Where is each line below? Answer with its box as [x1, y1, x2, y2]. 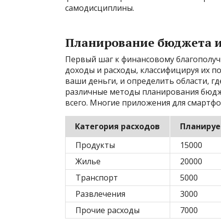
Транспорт [75, 172, 118, 183]
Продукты [75, 139, 115, 150]
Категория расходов [75, 120, 160, 132]
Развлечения [75, 188, 125, 199]
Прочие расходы [75, 204, 140, 216]
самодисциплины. [65, 2, 134, 13]
